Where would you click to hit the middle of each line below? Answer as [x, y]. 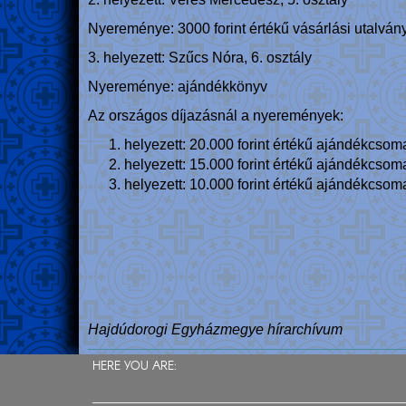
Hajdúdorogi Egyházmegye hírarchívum [215, 329]
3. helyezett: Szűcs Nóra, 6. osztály [200, 58]
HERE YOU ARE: [135, 367]
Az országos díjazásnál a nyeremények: [216, 116]
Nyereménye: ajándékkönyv [179, 87]
